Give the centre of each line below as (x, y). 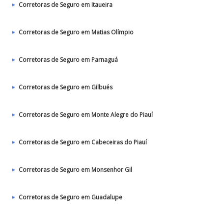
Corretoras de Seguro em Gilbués (66, 87)
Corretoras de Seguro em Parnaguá (68, 60)
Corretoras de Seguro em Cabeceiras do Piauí (83, 142)
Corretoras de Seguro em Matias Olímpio (76, 32)
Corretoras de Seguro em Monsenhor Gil (75, 170)
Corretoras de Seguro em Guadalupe (70, 197)
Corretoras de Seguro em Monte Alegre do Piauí (86, 115)
